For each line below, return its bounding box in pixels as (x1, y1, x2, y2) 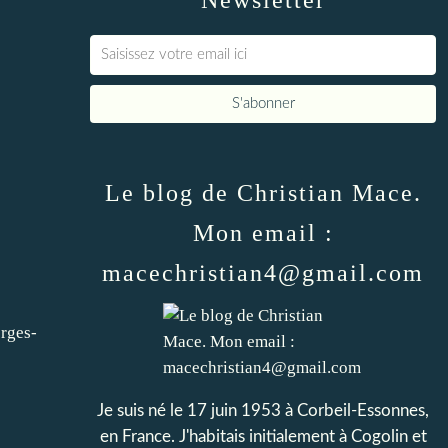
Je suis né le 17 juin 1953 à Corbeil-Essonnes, (97, 402, 429, 419)
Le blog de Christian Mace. (104, 180, 422, 206)
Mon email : (192, 220, 334, 246)
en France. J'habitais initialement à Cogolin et (99, 428, 427, 445)
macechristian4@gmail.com (102, 260, 424, 286)
